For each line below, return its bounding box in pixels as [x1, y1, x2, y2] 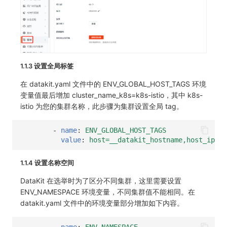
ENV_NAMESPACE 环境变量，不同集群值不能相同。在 [20, 187, 195, 197]
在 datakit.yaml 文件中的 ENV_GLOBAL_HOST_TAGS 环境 [20, 80, 206, 89]
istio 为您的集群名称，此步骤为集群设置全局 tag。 [20, 102, 183, 111]
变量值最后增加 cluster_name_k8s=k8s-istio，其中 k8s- [20, 91, 203, 100]
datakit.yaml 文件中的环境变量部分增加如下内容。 [20, 199, 184, 208]
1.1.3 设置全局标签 [20, 62, 73, 70]
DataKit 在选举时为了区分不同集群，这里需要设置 [20, 176, 181, 185]
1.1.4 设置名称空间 [20, 159, 74, 167]
